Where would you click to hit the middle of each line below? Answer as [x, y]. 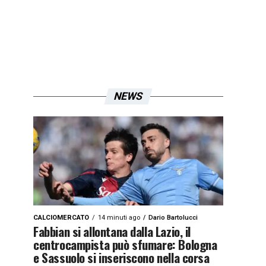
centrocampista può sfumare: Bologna [125, 244]
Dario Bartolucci [173, 218]
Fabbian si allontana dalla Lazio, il [112, 231]
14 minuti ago [119, 218]
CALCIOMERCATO [61, 218]
